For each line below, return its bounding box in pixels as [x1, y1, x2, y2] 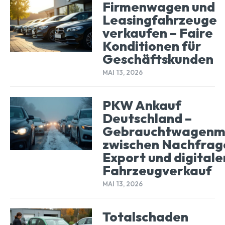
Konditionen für [102, 37, 201, 54]
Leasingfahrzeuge [102, 11, 217, 28]
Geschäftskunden [102, 50, 213, 67]
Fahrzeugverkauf [102, 162, 212, 179]
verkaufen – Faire [102, 24, 213, 41]
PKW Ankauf [102, 97, 181, 114]
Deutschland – [102, 110, 192, 127]
